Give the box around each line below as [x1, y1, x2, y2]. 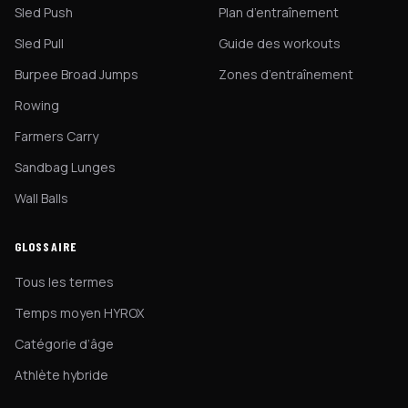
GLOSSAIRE [15, 239, 78, 254]
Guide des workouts [219, 35, 341, 52]
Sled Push [15, 4, 73, 21]
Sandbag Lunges [15, 158, 116, 176]
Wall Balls [15, 189, 68, 207]
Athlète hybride [15, 366, 108, 383]
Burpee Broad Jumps [15, 66, 138, 83]
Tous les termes [15, 273, 114, 291]
